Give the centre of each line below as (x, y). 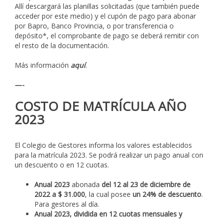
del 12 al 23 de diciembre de (146, 184)
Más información (43, 65)
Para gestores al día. (67, 204)
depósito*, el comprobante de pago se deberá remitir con (107, 36)
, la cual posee (108, 194)
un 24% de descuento (166, 194)
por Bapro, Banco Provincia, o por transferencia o (94, 26)
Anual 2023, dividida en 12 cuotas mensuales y (108, 214)
